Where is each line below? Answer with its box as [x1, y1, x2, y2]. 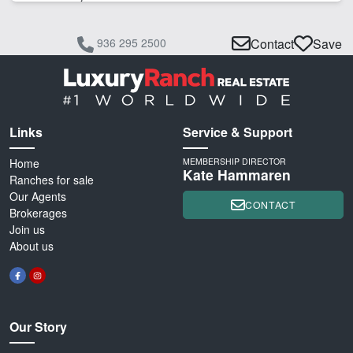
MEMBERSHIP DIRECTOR [183, 155, 286, 168]
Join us [9, 221, 45, 238]
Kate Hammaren [183, 165, 291, 185]
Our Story [9, 318, 67, 336]
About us [9, 238, 54, 255]
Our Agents [9, 188, 66, 205]
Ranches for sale [9, 172, 94, 188]
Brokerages [9, 205, 67, 221]
